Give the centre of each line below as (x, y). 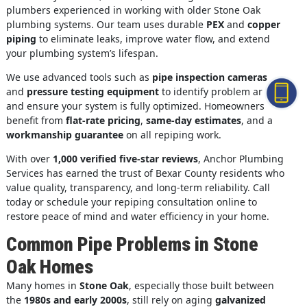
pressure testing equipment (93, 92)
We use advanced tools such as (79, 77)
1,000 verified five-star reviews (125, 159)
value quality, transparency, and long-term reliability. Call (138, 188)
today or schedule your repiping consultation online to (131, 202)
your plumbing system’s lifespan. (82, 53)
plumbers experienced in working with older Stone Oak (133, 10)
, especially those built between (201, 286)
